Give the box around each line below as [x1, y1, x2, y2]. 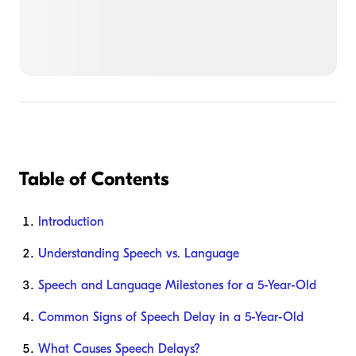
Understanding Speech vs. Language [38, 246, 239, 261]
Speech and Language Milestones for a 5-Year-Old [38, 278, 316, 293]
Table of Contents [19, 168, 168, 191]
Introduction [38, 215, 104, 230]
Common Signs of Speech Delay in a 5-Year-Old [38, 310, 304, 325]
